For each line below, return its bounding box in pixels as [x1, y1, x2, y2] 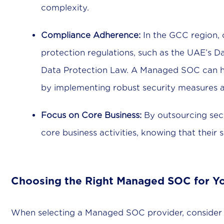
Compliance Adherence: [41, 30, 140, 40]
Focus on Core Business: [41, 110, 141, 120]
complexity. [41, 3, 89, 13]
